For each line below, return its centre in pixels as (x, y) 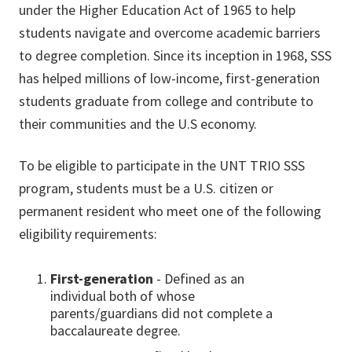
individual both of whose (123, 296)
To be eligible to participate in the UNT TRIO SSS (162, 165)
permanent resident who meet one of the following (170, 211)
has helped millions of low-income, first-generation (169, 78)
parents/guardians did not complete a (161, 313)
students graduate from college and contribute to (166, 101)
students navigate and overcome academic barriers (170, 33)
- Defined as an (200, 279)
